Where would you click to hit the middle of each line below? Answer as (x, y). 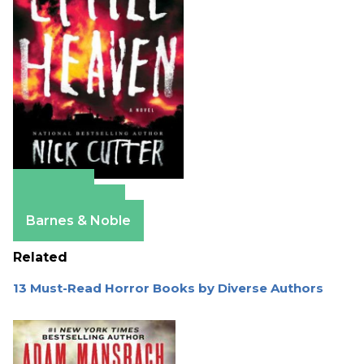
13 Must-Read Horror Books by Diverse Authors (168, 288)
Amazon (54, 189)
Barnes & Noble (78, 220)
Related (40, 257)
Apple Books (69, 205)
